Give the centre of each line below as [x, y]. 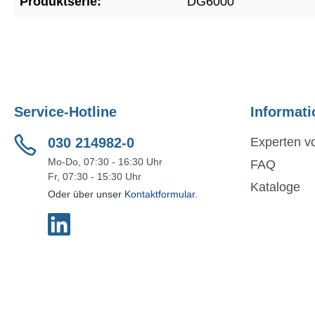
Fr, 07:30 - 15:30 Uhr [95, 176]
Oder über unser [86, 194]
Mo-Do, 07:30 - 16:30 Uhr [105, 162]
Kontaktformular [160, 194]
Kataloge [275, 187]
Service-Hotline [65, 112]
